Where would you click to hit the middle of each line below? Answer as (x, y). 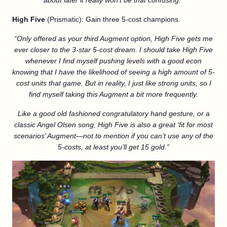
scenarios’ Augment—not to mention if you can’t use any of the (113, 136)
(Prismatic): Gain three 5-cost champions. (114, 19)
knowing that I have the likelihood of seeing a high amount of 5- (113, 72)
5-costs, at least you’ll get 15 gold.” (113, 147)
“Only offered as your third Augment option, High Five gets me (113, 39)
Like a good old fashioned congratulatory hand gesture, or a (113, 113)
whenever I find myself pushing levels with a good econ (113, 61)
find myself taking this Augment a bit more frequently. (113, 94)
